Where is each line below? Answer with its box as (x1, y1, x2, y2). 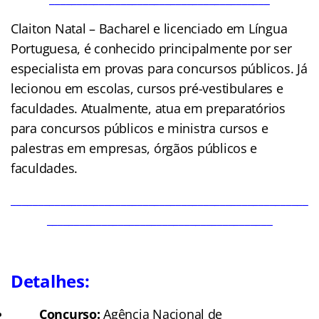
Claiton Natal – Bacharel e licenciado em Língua (11, 19, 288, 37)
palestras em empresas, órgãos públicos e (11, 139, 258, 157)
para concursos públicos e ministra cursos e (11, 119, 268, 137)
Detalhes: (11, 268, 90, 293)
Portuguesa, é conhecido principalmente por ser (11, 39, 292, 57)
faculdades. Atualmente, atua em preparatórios (11, 99, 286, 117)
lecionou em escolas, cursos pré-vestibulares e (11, 79, 283, 97)
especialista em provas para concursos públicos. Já (11, 59, 308, 77)
